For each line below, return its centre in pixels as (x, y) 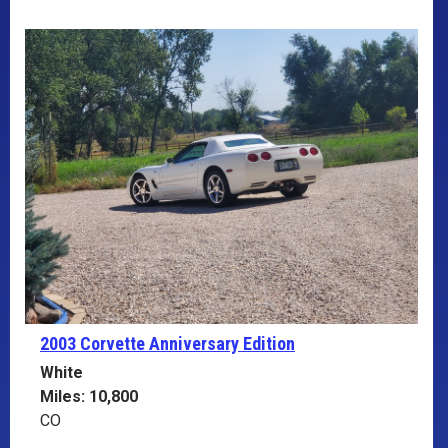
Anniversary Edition (222, 343)
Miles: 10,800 (89, 396)
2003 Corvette (94, 343)
